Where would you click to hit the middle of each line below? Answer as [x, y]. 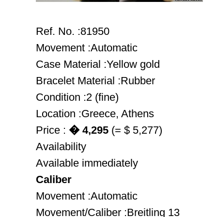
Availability [61, 147]
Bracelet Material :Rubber [95, 81]
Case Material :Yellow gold [98, 64]
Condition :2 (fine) [77, 97]
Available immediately [87, 163]
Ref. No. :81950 [73, 31]
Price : [52, 130]
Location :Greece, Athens [95, 114]
